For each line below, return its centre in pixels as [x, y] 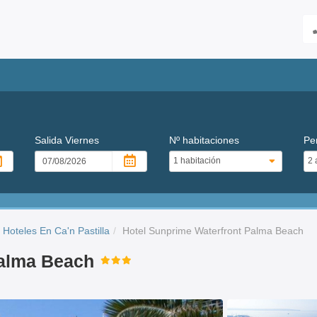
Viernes [82, 140]
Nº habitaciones [204, 140]
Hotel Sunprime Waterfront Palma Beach [213, 230]
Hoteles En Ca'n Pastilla [56, 230]
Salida [50, 140]
